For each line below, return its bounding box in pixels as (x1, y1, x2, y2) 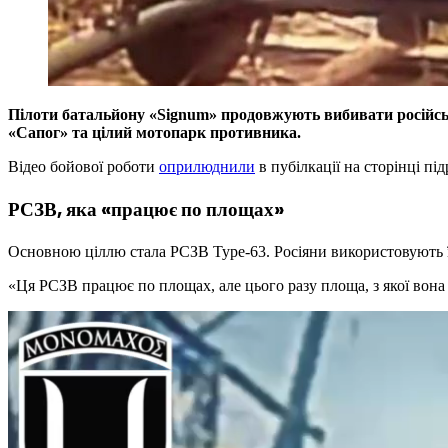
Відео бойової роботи (8, 158, 159, 176)
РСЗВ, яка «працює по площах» (8, 195, 284, 223)
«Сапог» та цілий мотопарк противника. (8, 124, 301, 142)
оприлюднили (159, 158, 255, 176)
